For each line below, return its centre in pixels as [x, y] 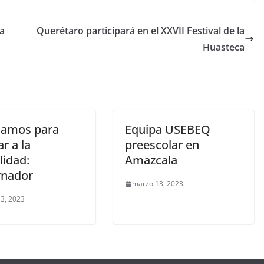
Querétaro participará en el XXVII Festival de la [141, 31]
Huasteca [224, 47]
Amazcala [151, 160]
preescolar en [162, 145]
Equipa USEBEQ [168, 130]
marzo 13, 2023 [158, 184]
